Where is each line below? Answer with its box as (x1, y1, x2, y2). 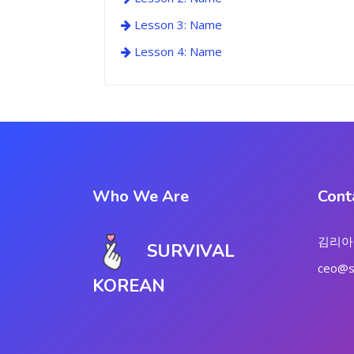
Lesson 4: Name (131, 43, 222, 59)
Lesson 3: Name (131, 17, 222, 32)
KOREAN (92, 273, 165, 298)
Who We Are (92, 186, 189, 207)
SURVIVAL (147, 239, 235, 264)
